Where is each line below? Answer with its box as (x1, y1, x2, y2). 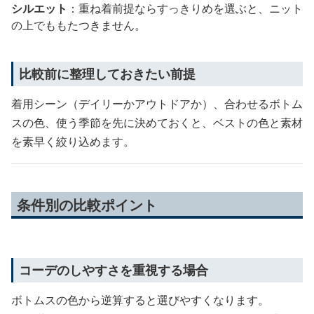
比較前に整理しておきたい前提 (19, 64, 196, 82)
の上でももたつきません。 (11, 17, 146, 33)
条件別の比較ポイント (17, 195, 157, 214)
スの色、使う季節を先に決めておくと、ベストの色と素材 (11, 114, 303, 130)
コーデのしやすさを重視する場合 (19, 261, 208, 278)
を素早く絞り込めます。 (11, 133, 135, 149)
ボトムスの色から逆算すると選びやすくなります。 (11, 292, 269, 308)
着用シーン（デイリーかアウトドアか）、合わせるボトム (11, 95, 303, 111)
